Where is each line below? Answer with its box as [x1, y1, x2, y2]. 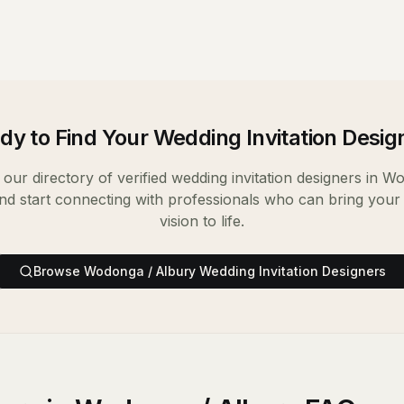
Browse [32, 263, 84, 279]
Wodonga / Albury [83, 263, 196, 279]
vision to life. [160, 212, 244, 230]
